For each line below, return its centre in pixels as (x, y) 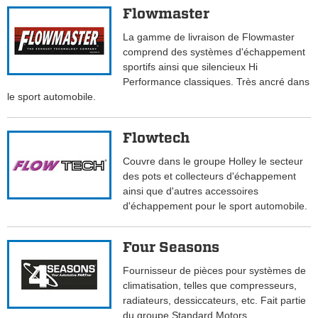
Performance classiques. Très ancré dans (216, 82)
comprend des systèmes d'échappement (214, 52)
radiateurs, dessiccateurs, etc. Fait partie (215, 301)
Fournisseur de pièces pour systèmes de (215, 271)
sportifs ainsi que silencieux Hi (191, 67)
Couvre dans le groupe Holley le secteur (213, 161)
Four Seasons (171, 247)
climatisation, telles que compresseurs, (210, 286)
